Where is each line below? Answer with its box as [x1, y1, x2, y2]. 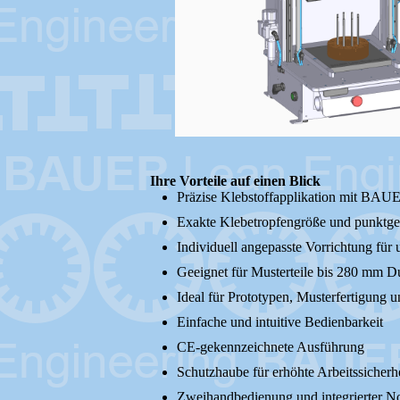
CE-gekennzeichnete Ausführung [177, 339, 364, 354]
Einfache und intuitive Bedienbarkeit [177, 314, 383, 329]
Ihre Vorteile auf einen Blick [150, 173, 321, 188]
